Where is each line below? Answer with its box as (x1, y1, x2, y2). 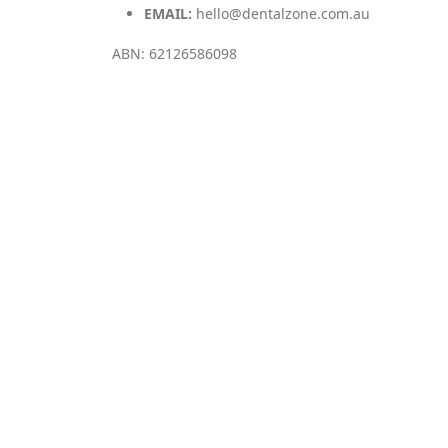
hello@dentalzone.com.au (196, 4, 370, 23)
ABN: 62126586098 (112, 44, 237, 63)
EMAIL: (144, 4, 192, 23)
